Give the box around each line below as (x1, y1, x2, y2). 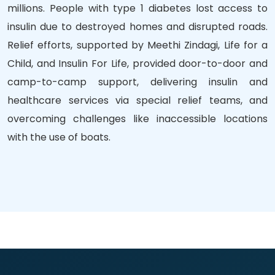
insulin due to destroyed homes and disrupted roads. (7, 20, 268, 34)
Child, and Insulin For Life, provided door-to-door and (7, 56, 268, 71)
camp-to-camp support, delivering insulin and (7, 75, 268, 89)
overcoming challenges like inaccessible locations (7, 112, 268, 126)
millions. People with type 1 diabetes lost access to (7, 1, 268, 15)
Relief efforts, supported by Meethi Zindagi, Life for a (7, 38, 268, 52)
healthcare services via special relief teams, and (7, 93, 268, 107)
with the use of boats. (7, 130, 110, 144)
